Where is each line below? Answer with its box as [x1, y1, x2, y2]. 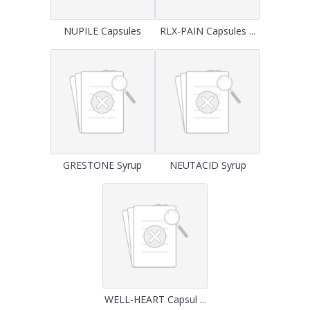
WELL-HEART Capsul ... [104, 293, 206, 306]
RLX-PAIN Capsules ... [160, 24, 255, 37]
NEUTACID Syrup [169, 158, 246, 172]
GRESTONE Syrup [63, 158, 142, 172]
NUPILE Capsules [64, 24, 141, 37]
